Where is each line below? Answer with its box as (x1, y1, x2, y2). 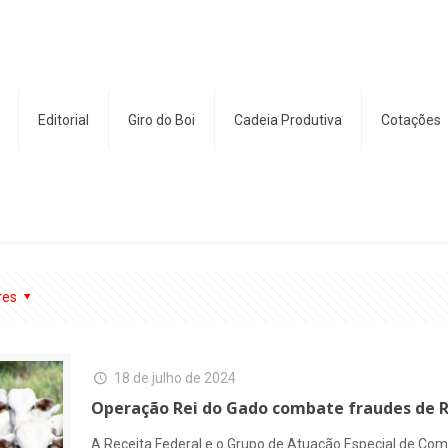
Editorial (38, 112, 89, 128)
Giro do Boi (128, 112, 195, 128)
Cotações (381, 112, 441, 128)
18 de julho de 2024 (113, 370, 236, 386)
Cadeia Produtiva (234, 112, 342, 128)
